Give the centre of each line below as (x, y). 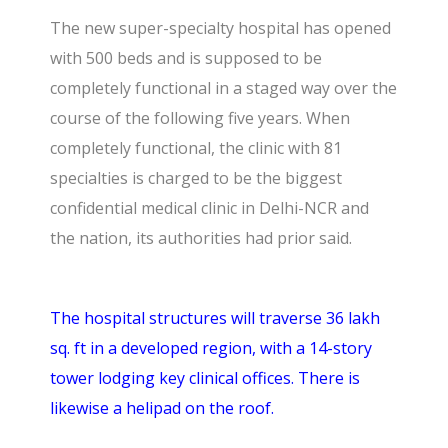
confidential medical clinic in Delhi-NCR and (210, 207)
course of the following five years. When (200, 117)
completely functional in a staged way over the (224, 87)
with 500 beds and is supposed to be (186, 57)
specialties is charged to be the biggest (196, 177)
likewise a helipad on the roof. (162, 407)
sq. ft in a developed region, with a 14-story (211, 347)
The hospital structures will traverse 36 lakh (215, 317)
